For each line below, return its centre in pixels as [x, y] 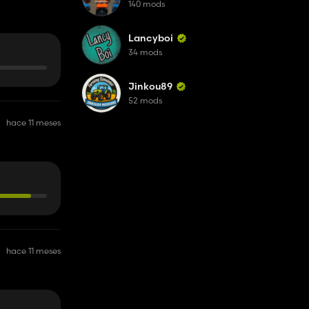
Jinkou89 [150, 86]
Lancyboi [151, 38]
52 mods [145, 100]
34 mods [145, 52]
